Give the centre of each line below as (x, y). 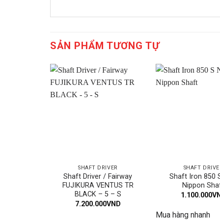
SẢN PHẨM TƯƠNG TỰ (105, 46)
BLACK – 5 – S (98, 194)
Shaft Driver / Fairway (98, 177)
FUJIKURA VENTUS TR (98, 186)
